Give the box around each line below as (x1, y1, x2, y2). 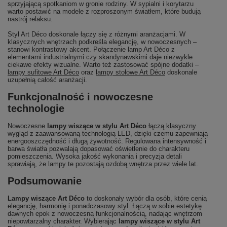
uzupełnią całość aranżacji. (8, 76, 87, 84)
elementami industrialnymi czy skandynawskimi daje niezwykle (8, 53, 193, 61)
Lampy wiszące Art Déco (8, 195, 85, 202)
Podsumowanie (8, 175, 82, 186)
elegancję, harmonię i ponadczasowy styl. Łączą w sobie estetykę (8, 202, 202, 210)
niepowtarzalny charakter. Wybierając (8, 217, 119, 225)
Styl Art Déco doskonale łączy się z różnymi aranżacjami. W (8, 30, 185, 38)
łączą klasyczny (146, 122, 196, 130)
